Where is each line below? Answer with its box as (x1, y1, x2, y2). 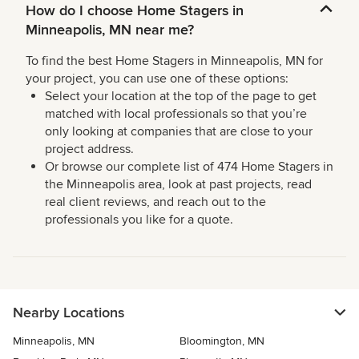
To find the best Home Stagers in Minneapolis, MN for (26, 53, 323, 70)
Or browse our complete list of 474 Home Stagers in (45, 159, 333, 175)
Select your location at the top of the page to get (45, 88, 317, 105)
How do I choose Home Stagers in (26, 2, 244, 20)
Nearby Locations (13, 304, 124, 322)
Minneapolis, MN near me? (26, 21, 194, 39)
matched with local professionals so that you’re (45, 106, 307, 123)
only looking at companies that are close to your (45, 123, 313, 140)
